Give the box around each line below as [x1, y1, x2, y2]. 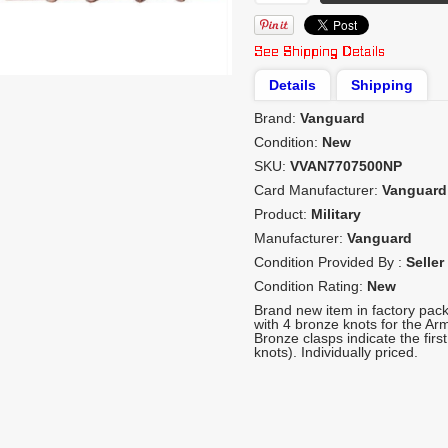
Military [311, 206, 361, 222]
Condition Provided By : [254, 254, 406, 270]
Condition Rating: [254, 278, 367, 294]
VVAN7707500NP [290, 158, 402, 174]
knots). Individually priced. [254, 344, 418, 360]
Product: [254, 206, 311, 222]
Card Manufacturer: [254, 182, 382, 198]
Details [269, 77, 316, 93]
